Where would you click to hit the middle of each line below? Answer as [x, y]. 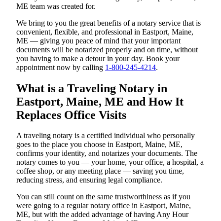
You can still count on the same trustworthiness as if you [103, 197]
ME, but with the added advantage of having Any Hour [102, 215]
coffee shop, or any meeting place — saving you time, [100, 171]
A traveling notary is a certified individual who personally [106, 136]
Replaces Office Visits [71, 115]
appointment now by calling [61, 67]
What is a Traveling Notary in [92, 88]
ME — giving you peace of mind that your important [98, 40]
